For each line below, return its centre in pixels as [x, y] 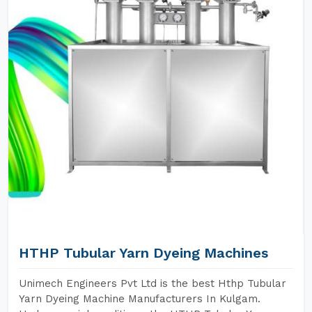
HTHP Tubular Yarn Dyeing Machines [143, 253]
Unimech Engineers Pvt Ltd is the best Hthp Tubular [153, 283]
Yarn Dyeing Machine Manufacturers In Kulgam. [140, 299]
